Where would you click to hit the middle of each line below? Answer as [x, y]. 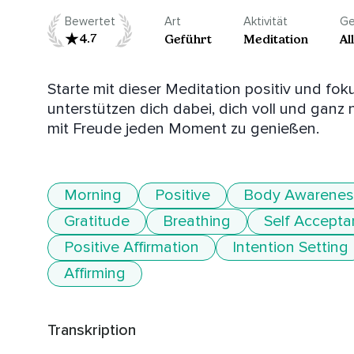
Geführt [188, 40]
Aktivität [265, 22]
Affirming [95, 274]
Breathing [197, 222]
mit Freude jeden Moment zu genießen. [183, 129]
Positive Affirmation [132, 248]
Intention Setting [290, 248]
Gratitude [97, 222]
